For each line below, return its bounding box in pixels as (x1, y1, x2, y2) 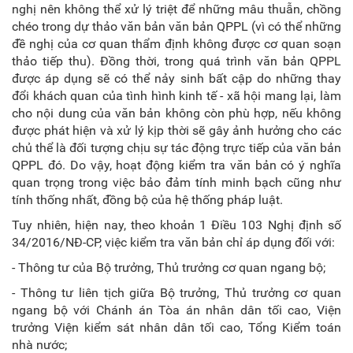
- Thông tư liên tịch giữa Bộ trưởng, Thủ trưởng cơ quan (12, 285, 341, 300)
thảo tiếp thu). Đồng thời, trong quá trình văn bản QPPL (12, 54, 341, 69)
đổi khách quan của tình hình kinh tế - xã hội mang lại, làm (12, 88, 341, 103)
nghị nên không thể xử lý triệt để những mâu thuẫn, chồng (12, 2, 341, 17)
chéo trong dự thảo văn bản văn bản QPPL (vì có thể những (12, 19, 341, 34)
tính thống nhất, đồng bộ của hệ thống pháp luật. (12, 192, 283, 207)
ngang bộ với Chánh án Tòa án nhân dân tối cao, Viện (12, 303, 341, 318)
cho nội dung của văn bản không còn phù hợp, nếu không (12, 106, 341, 121)
